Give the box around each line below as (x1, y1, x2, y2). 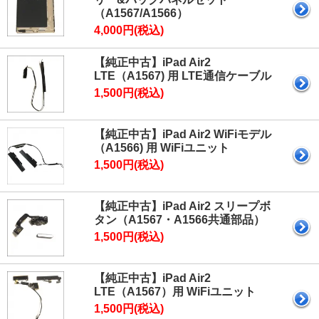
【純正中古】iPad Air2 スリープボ (94, 200, 271, 213)
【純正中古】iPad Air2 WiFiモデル (94, 128, 271, 141)
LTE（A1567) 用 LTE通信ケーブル (94, 70, 271, 83)
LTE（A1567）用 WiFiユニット (94, 286, 256, 298)
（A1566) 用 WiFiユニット (94, 142, 229, 155)
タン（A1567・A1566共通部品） (94, 214, 265, 226)
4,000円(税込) (94, 24, 164, 37)
